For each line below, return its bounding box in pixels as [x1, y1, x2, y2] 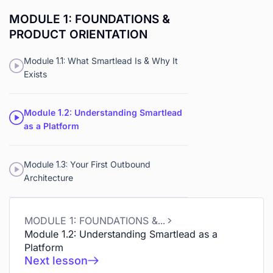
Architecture [24, 172, 73, 183]
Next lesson [24, 254, 88, 267]
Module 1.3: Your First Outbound [24, 159, 151, 169]
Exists [24, 69, 47, 79]
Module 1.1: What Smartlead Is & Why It [24, 55, 178, 66]
